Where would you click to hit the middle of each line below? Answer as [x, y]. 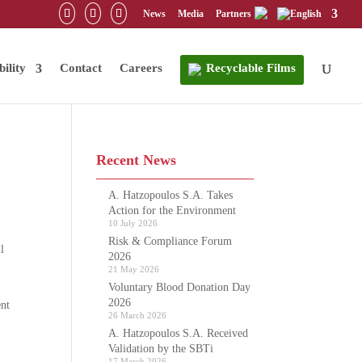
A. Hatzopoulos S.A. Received [179, 333]
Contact [81, 67]
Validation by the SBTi [161, 349]
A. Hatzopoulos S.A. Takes [171, 195]
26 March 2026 [138, 315]
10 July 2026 [133, 223]
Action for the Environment [173, 210]
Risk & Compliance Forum [170, 241]
